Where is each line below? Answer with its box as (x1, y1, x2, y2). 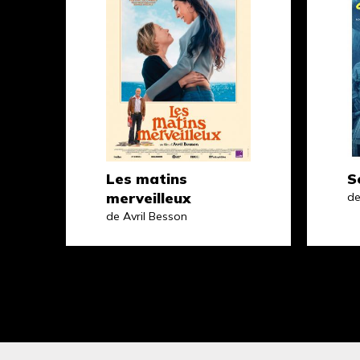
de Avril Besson (106, 208, 187, 223)
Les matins (106, 169, 187, 188)
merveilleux (106, 188, 190, 207)
